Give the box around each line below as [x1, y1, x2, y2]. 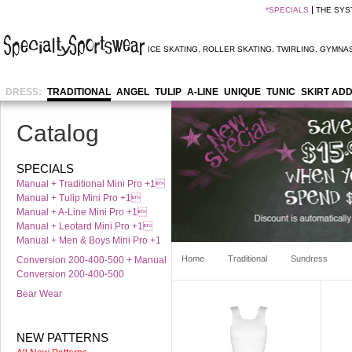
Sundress [291, 254, 328, 264]
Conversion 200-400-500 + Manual [16, 255, 167, 266]
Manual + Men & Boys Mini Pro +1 [16, 235, 161, 246]
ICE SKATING [148, 45, 198, 53]
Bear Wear [16, 288, 62, 299]
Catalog [16, 120, 99, 146]
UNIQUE [223, 86, 261, 97]
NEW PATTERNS [16, 331, 108, 344]
